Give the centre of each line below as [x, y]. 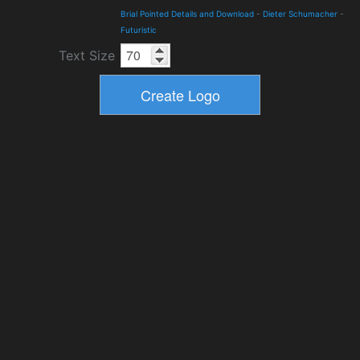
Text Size [87, 55]
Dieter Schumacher [300, 14]
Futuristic [139, 30]
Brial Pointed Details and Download [187, 14]
